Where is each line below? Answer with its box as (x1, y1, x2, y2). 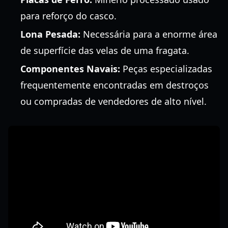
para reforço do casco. (20, 10, 117, 22)
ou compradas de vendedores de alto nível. (20, 95, 207, 107)
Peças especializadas (120, 63, 212, 75)
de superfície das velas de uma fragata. (20, 44, 189, 56)
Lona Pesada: (20, 28, 80, 40)
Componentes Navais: (20, 63, 120, 75)
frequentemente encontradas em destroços (20, 79, 209, 91)
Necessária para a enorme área (80, 28, 217, 40)
